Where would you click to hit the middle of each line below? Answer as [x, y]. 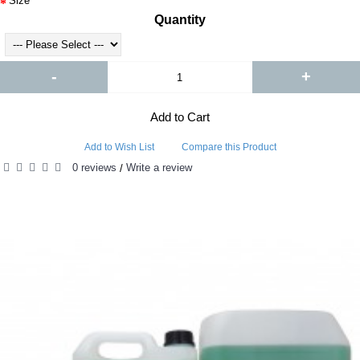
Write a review [159, 168]
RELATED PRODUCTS [180, 207]
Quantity [180, 20]
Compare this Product [229, 147]
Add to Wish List [119, 147]
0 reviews [94, 168]
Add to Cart [180, 117]
